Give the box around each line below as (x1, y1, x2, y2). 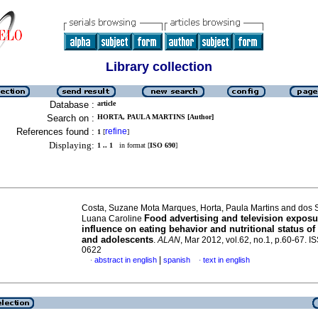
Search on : (47, 113, 94, 124)
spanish (163, 256, 190, 264)
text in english (203, 256, 250, 264)
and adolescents (82, 234, 153, 245)
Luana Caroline (82, 214, 144, 224)
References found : (16, 126, 94, 137)
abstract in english (94, 256, 157, 264)
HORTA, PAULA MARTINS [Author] (97, 113, 214, 121)
